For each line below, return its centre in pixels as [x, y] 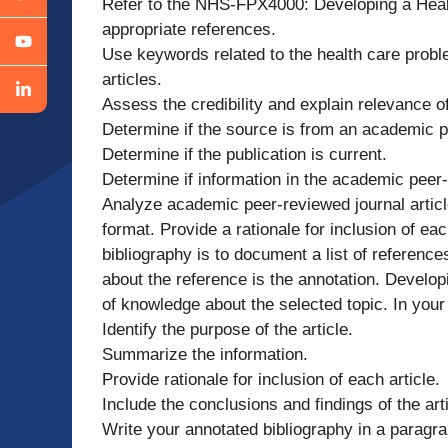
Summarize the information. [205, 354]
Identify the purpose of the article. [227, 329]
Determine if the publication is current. [244, 154]
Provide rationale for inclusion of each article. [271, 379]
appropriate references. [189, 29]
